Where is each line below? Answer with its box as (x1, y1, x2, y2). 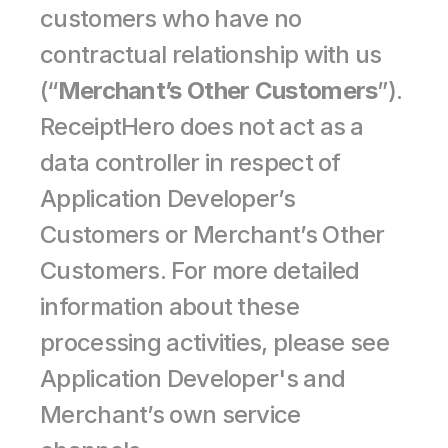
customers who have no (40, 4, 302, 33)
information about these (40, 292, 299, 321)
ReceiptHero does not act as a (40, 112, 364, 141)
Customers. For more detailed (40, 256, 360, 285)
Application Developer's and (40, 364, 346, 393)
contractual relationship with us (40, 40, 382, 69)
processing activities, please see (40, 328, 389, 357)
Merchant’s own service (40, 400, 301, 429)
